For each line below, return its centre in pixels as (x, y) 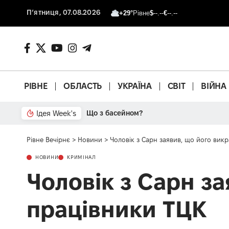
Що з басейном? (114, 113)
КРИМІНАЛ (82, 157)
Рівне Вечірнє (48, 139)
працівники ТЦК (117, 209)
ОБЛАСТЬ (83, 86)
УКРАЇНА (134, 86)
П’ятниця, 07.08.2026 (64, 12)
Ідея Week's (56, 113)
